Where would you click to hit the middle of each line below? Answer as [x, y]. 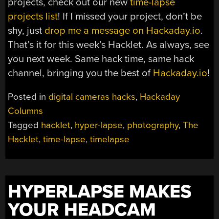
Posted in [28, 97]
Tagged [25, 125]
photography [153, 125]
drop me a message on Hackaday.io [123, 30]
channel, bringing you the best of [81, 73]
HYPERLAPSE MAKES [100, 192]
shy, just [26, 30]
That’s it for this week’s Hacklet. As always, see [109, 44]
